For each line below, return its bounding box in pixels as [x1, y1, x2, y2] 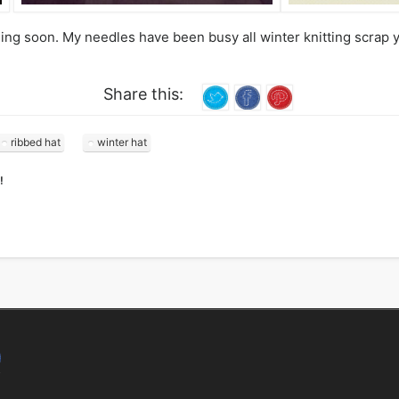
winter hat [96, 134, 147, 149]
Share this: [103, 85, 183, 104]
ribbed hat [10, 134, 61, 149]
